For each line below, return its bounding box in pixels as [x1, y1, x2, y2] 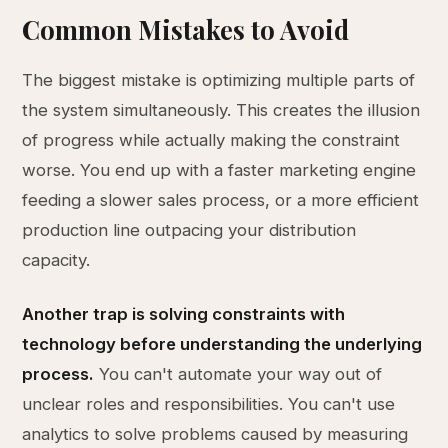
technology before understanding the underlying [22, 334, 423, 354]
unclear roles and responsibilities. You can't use [22, 394, 396, 414]
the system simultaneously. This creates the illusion [22, 100, 421, 120]
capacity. [22, 250, 91, 270]
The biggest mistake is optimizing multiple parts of [22, 70, 416, 90]
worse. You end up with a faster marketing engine [22, 160, 417, 180]
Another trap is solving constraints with [22, 304, 346, 324]
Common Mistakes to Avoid [22, 12, 350, 46]
